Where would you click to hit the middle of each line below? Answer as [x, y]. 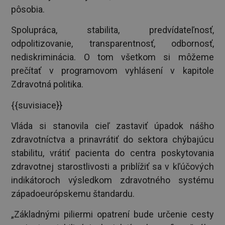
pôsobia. [28, 10]
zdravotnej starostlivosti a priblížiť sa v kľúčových [113, 166]
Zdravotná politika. [47, 84]
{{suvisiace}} [37, 105]
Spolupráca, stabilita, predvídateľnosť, [113, 30]
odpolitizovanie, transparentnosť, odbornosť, [113, 44]
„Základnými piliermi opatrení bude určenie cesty [113, 214]
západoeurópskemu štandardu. [73, 193]
